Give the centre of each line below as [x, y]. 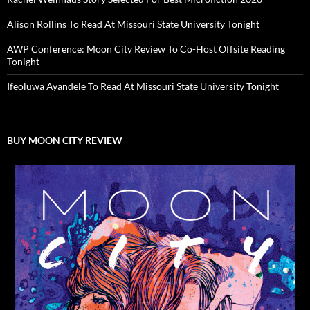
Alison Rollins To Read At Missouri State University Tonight [133, 24]
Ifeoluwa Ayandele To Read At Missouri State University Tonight [143, 86]
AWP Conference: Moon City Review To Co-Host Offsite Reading [146, 49]
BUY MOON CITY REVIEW [65, 140]
